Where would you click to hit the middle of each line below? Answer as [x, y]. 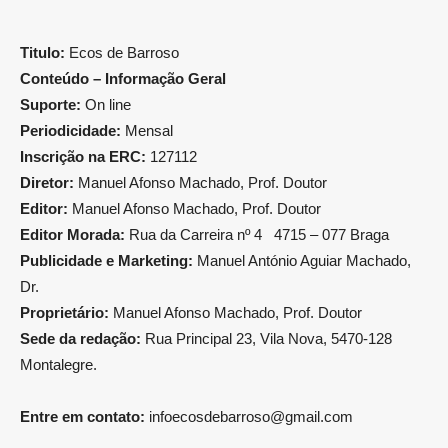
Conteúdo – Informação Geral [123, 79]
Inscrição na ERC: [83, 157]
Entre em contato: [82, 417]
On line [106, 105]
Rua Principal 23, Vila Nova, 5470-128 [266, 339]
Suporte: [50, 105]
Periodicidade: [70, 131]
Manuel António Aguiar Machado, [304, 261]
